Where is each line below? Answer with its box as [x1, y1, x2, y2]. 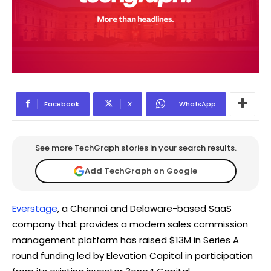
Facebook [44, 99, 79, 109]
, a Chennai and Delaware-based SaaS [57, 201, 232, 215]
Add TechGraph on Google [85, 165, 197, 177]
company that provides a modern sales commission [12, 217, 248, 230]
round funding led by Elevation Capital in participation [12, 249, 253, 262]
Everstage [12, 201, 57, 215]
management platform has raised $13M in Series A [12, 233, 239, 246]
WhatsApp [179, 99, 216, 109]
